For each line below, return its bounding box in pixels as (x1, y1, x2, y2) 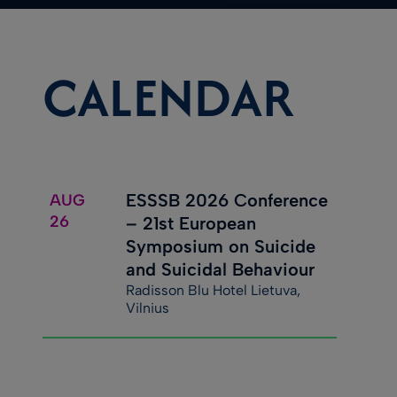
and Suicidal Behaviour (126, 258, 315, 280)
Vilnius (126, 299, 169, 316)
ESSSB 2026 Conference (126, 189, 328, 211)
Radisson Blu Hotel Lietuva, (126, 281, 300, 299)
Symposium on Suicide (126, 235, 315, 257)
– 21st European (126, 212, 256, 234)
